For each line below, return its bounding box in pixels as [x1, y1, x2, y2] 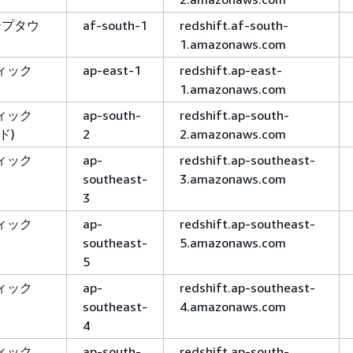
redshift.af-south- [180, 17, 288, 33]
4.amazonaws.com [180, 298, 286, 314]
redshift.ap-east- [180, 61, 282, 78]
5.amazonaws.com [180, 234, 286, 251]
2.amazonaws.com [180, 125, 286, 142]
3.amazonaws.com [180, 170, 286, 187]
